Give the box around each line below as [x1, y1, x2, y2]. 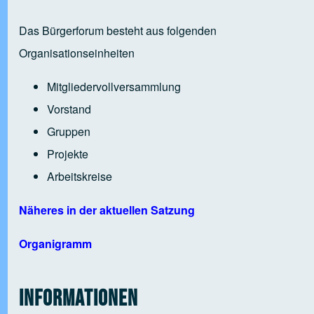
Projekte [46, 146, 88, 163]
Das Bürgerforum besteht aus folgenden [18, 22, 217, 39]
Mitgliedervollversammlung [46, 78, 181, 95]
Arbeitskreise [46, 168, 112, 185]
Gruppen [46, 123, 90, 140]
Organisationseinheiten [18, 45, 135, 62]
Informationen [18, 285, 138, 313]
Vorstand [46, 101, 91, 118]
